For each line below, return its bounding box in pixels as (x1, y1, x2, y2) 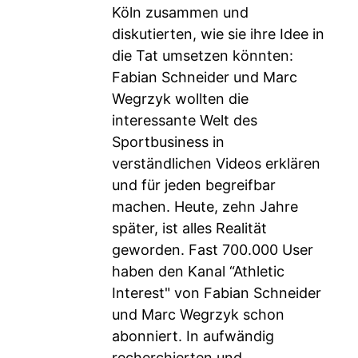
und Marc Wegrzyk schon (112, 306, 284, 323)
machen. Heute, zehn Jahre (112, 198, 298, 215)
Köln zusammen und (112, 4, 249, 21)
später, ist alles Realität (112, 220, 267, 237)
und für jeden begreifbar (112, 177, 276, 193)
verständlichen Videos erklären (112, 155, 320, 172)
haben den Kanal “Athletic (112, 263, 284, 280)
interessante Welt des (112, 112, 257, 129)
